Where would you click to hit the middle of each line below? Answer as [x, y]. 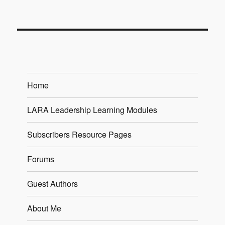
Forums [41, 159]
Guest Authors [53, 184]
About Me [44, 208]
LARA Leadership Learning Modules [92, 110]
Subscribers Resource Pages [80, 135]
